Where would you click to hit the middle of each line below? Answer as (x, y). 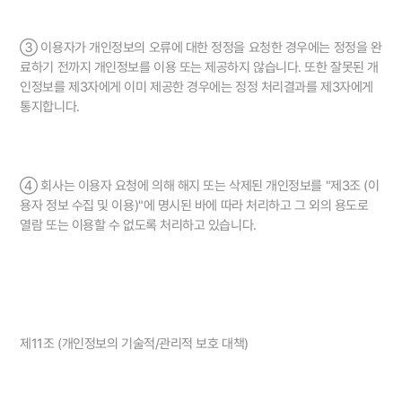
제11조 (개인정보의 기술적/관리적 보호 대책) (134, 344)
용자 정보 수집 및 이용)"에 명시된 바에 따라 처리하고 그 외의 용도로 (194, 206)
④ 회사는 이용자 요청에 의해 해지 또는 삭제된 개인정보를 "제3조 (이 (200, 186)
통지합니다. (50, 107)
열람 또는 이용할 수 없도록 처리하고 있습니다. (138, 226)
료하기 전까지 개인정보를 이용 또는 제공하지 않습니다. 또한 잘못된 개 (199, 68)
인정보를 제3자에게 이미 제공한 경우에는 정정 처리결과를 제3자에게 (197, 87)
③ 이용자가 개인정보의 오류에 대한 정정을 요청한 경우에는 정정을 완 (201, 48)
